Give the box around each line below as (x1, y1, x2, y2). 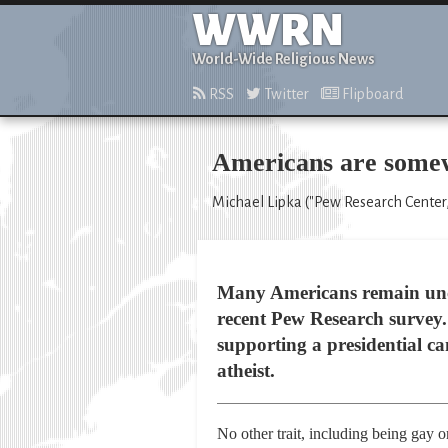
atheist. (217, 360, 275, 381)
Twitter (261, 86, 309, 102)
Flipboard (339, 86, 403, 102)
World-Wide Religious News (192, 51, 375, 67)
